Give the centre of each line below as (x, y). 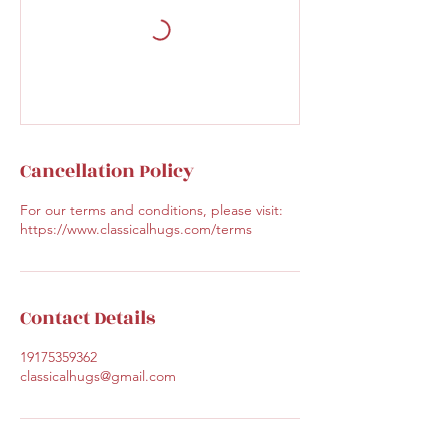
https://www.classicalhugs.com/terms (136, 229)
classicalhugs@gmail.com (98, 376)
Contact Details (87, 318)
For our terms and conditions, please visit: (151, 210)
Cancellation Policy (107, 171)
